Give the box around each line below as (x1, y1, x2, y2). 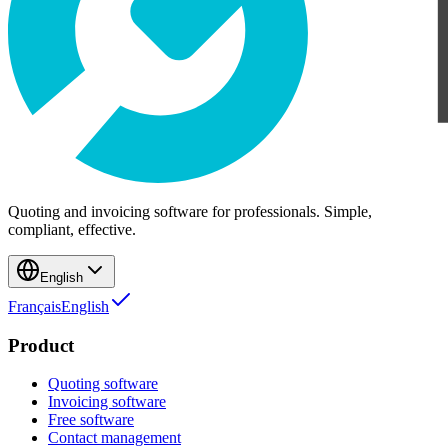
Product (8, 334, 74, 356)
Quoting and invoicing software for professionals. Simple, (8, 202, 372, 220)
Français (8, 297, 61, 315)
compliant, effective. (8, 220, 136, 238)
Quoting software (48, 375, 158, 393)
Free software (48, 411, 134, 429)
